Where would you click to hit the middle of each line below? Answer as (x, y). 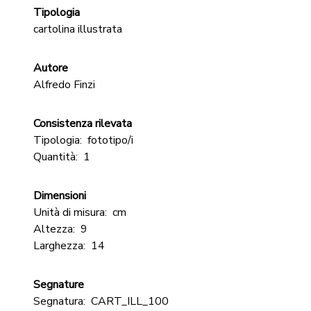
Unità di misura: (70, 212)
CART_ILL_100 (130, 301)
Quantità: (56, 157)
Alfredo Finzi (64, 85)
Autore (51, 68)
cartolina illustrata (78, 29)
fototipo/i (110, 140)
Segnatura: (59, 301)
